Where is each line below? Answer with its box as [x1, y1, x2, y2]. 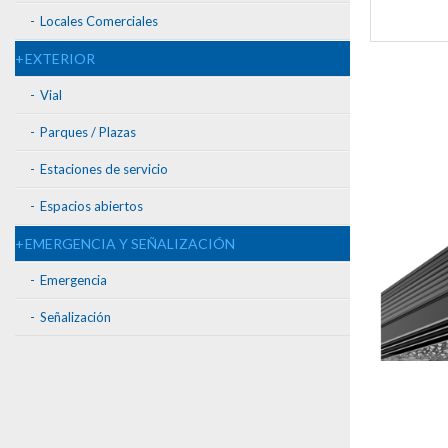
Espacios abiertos [40, 198, 143, 214]
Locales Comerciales [40, 13, 158, 29]
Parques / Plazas [40, 124, 136, 140]
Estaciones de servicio [40, 161, 168, 177]
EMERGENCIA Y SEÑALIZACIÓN [25, 235, 235, 252]
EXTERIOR [25, 50, 95, 67]
